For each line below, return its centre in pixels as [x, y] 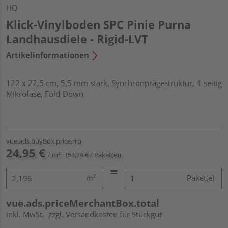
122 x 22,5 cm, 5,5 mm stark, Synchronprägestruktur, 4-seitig [114, 83]
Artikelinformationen [48, 55]
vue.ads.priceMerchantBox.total [83, 203]
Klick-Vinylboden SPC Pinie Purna [98, 24]
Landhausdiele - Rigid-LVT [77, 38]
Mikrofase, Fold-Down [45, 93]
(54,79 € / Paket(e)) [93, 154]
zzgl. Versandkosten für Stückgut [105, 214]
